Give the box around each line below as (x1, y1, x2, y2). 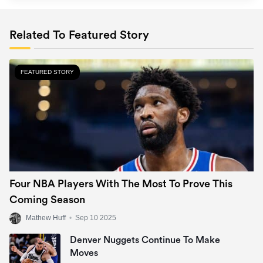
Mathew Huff (26, 213, 66, 222)
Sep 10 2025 (75, 213, 116, 222)
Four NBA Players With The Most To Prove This (9, 178, 232, 189)
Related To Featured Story (9, 29, 149, 41)
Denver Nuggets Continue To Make (70, 235, 220, 245)
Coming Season (9, 194, 85, 205)
